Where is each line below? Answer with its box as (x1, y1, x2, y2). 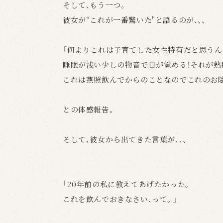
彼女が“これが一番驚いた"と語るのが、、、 (63, 14, 206, 25)
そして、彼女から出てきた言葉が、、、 (63, 134, 187, 144)
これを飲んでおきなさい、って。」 (63, 194, 178, 204)
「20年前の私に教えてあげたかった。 (63, 179, 191, 189)
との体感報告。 (63, 104, 115, 114)
